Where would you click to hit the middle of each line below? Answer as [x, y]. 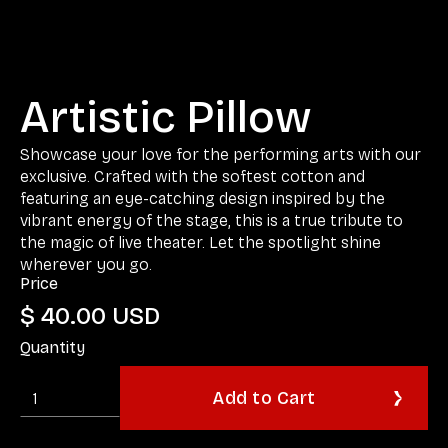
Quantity [52, 347]
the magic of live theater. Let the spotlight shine [200, 242]
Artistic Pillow [165, 117]
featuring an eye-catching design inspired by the [202, 198]
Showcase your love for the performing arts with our [220, 154]
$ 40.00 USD [90, 316]
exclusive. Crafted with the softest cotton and [192, 176]
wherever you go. [86, 264]
